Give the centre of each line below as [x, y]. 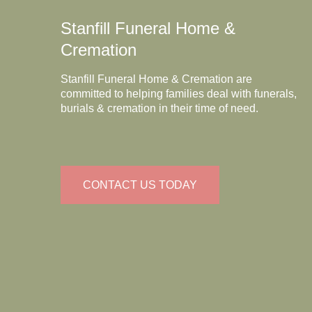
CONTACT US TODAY [140, 185]
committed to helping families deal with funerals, [179, 93]
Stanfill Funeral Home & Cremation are [156, 79]
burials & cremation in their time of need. [159, 108]
